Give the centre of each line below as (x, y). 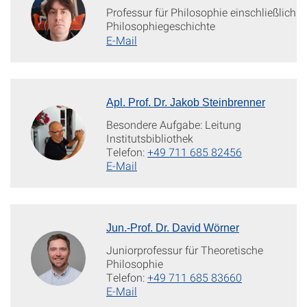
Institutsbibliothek (150, 138)
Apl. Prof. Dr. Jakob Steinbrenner (186, 102)
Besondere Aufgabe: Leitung (174, 124)
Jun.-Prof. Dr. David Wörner (173, 228)
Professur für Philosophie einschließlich (201, 12)
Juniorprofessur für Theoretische (185, 250)
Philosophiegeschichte (161, 26)
